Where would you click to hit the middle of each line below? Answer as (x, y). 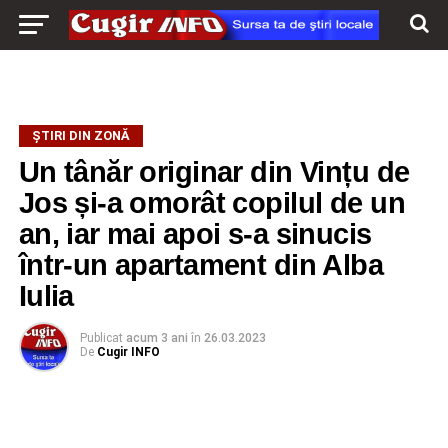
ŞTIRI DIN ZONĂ (80, 135)
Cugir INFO (128, 352)
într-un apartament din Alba (201, 265)
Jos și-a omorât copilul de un (211, 203)
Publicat (101, 338)
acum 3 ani (156, 338)
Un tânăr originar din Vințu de (214, 172)
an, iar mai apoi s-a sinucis (195, 234)
